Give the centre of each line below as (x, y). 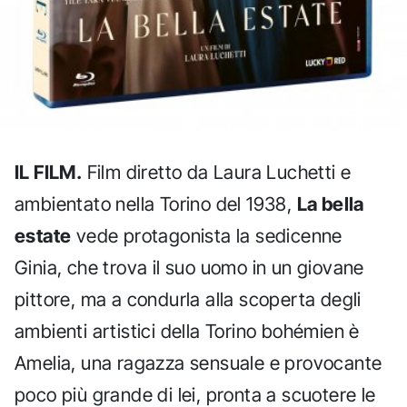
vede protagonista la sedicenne (207, 236)
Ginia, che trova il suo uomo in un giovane (189, 268)
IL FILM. (49, 173)
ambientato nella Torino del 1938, (156, 204)
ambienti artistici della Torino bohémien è (187, 332)
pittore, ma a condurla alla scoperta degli (188, 300)
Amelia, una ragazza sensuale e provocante (199, 363)
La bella (330, 204)
